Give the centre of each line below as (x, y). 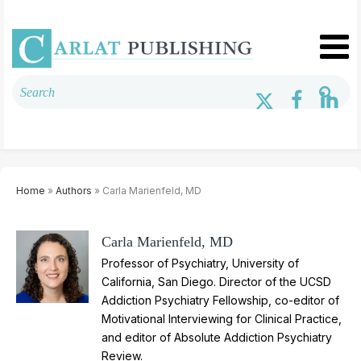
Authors (74, 190)
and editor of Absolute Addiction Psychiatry (216, 337)
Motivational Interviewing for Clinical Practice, (221, 318)
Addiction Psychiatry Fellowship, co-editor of (220, 300)
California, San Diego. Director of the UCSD (216, 281)
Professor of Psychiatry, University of (200, 263)
